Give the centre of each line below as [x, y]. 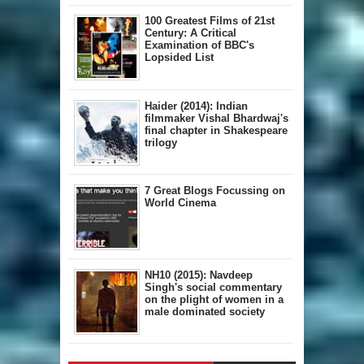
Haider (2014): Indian [196, 106]
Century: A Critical [191, 33]
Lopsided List [179, 58]
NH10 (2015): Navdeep [199, 275]
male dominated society [205, 311]
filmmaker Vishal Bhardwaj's [217, 118]
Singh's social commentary [213, 287]
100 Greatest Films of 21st [210, 21]
